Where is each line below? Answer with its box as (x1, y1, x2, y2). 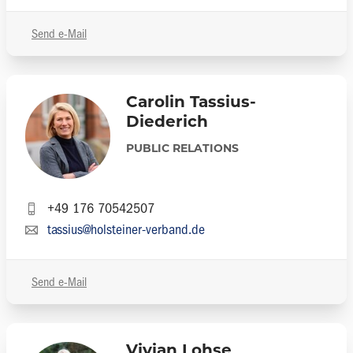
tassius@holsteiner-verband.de (47, 221, 205, 238)
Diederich (126, 115, 208, 131)
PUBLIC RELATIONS (126, 143, 239, 155)
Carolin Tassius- (126, 95, 256, 111)
